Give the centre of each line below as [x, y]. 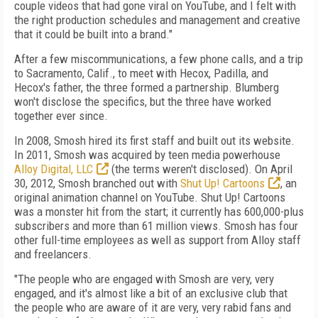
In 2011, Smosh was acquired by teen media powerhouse [147, 155]
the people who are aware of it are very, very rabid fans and [153, 307]
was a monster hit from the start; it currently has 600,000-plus [159, 212]
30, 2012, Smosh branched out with [97, 183]
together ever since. [61, 116]
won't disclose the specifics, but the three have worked [143, 102]
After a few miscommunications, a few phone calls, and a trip [159, 59]
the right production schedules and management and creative [157, 20]
